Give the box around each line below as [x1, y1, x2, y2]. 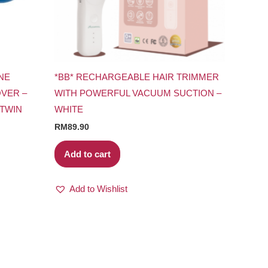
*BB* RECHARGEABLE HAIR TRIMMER [54, 72, 219, 83]
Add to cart [64, 148, 111, 159]
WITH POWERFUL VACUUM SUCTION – [54, 88, 221, 99]
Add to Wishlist [69, 184, 127, 194]
